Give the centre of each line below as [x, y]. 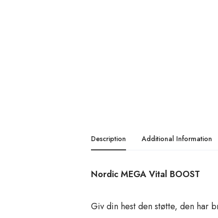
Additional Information [177, 138]
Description [109, 138]
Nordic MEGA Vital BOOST [145, 174]
